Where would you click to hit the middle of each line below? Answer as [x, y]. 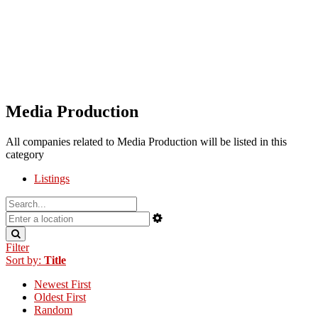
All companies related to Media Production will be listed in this [146, 142]
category [25, 155]
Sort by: [25, 261]
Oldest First [60, 297]
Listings [52, 179]
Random [53, 310]
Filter [17, 248]
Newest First [62, 285]
